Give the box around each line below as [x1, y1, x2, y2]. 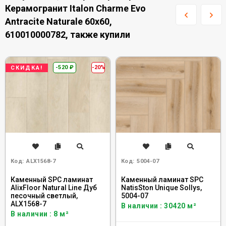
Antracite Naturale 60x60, [5, 16, 112, 27]
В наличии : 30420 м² [121, 202, 196, 210]
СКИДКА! [11, 65, 43, 71]
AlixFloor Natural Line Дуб [11, 184, 97, 192]
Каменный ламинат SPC [121, 176, 203, 184]
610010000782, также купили [5, 29, 130, 40]
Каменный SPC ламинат [11, 176, 93, 184]
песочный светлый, [11, 192, 78, 200]
